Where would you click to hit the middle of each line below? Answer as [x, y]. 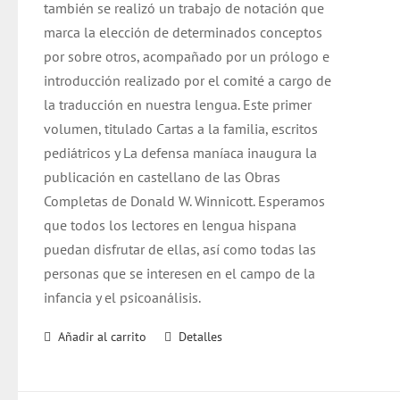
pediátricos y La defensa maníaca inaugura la [181, 153]
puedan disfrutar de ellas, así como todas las [180, 249]
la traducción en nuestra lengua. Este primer [178, 104]
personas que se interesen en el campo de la [180, 273]
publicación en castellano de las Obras [162, 177]
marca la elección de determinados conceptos [183, 32]
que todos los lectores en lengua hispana [171, 225]
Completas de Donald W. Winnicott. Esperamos [185, 201]
